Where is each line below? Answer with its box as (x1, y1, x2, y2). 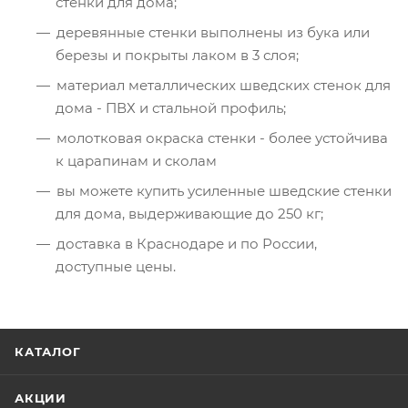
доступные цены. (56, 258, 176, 275)
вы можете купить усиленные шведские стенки (56, 182, 392, 199)
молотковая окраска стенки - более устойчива (56, 129, 388, 147)
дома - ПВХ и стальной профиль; (56, 99, 286, 117)
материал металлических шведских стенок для (56, 76, 391, 94)
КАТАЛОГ (15, 344, 81, 359)
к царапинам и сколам (56, 152, 217, 169)
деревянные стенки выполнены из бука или (56, 24, 370, 41)
